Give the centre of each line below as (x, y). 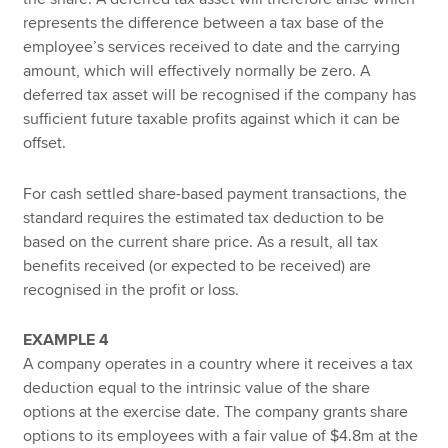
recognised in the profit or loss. (131, 289)
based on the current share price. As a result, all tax (201, 241)
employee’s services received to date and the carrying (212, 47)
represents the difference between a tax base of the (204, 23)
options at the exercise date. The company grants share (216, 412)
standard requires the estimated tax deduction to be (204, 217)
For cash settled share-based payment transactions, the (215, 193)
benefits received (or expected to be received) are (197, 265)
